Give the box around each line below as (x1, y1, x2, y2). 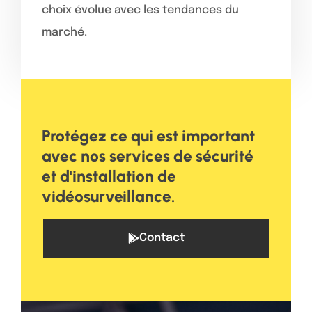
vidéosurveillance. (42, 186, 175, 206)
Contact (139, 231, 185, 244)
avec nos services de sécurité (42, 146, 253, 166)
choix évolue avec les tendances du (42, 3, 239, 16)
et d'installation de (42, 166, 176, 186)
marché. (42, 26, 87, 38)
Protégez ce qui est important (42, 125, 255, 146)
